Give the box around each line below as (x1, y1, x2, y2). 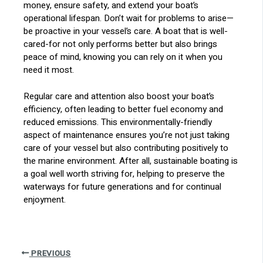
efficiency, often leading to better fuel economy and (23, 102, 224, 116)
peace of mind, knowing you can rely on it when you (23, 50, 223, 64)
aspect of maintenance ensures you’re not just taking (23, 128, 230, 141)
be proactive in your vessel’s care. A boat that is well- (23, 25, 228, 38)
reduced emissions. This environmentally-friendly (23, 115, 213, 129)
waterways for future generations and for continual (23, 180, 222, 193)
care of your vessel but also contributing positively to (23, 141, 229, 154)
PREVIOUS (29, 247, 71, 259)
